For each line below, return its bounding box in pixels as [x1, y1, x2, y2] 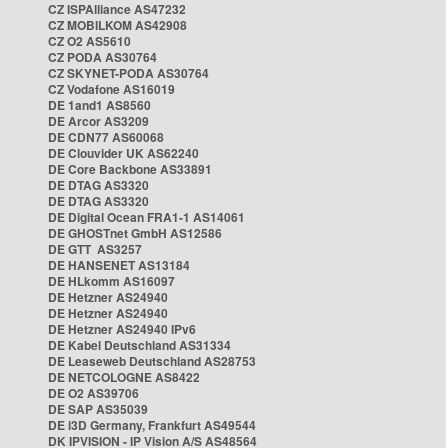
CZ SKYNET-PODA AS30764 [48, 64, 209, 82]
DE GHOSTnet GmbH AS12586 [48, 224, 222, 242]
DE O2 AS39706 [48, 384, 139, 402]
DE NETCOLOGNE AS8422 [48, 368, 200, 386]
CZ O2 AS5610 [48, 32, 131, 50]
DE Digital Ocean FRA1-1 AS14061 [48, 208, 245, 226]
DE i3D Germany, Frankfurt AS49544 [48, 416, 256, 434]
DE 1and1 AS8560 [48, 96, 151, 114]
